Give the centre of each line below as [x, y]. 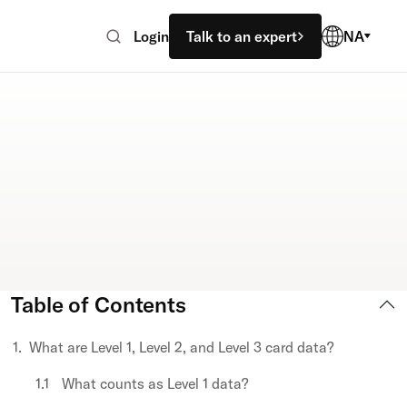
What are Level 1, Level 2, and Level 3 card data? [181, 347]
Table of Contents [99, 304]
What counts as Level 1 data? [155, 383]
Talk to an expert [242, 36]
